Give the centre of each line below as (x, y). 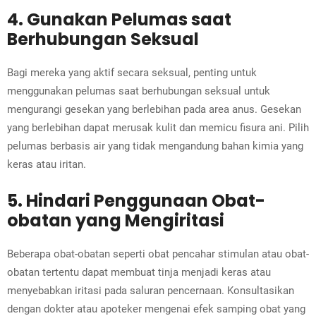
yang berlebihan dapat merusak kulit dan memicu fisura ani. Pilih (158, 128)
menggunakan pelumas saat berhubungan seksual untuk (139, 91)
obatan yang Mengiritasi (116, 221)
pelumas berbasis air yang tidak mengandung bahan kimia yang (155, 146)
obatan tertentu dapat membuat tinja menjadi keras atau (139, 273)
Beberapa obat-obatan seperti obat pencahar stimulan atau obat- (158, 254)
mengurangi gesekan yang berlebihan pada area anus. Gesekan (154, 110)
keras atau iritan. (47, 165)
